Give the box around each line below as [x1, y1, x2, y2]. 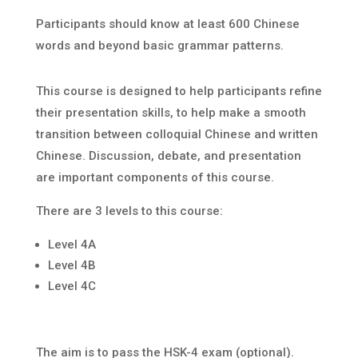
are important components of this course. [35, 170, 274, 185]
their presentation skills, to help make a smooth [35, 105, 306, 121]
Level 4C [47, 279, 96, 294]
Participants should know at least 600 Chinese [35, 17, 300, 32]
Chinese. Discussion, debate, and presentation [35, 149, 301, 164]
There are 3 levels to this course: [35, 204, 223, 219]
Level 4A [47, 237, 96, 253]
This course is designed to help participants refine [35, 84, 322, 99]
